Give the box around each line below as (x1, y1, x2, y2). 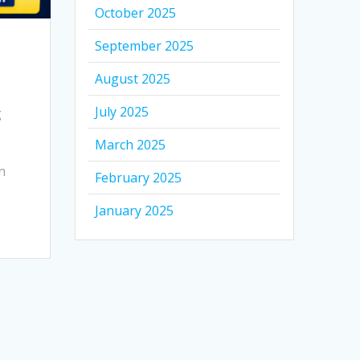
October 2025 (95, 4, 177, 22)
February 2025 (95, 169, 182, 187)
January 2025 (95, 202, 174, 220)
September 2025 (95, 37, 194, 55)
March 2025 (95, 136, 166, 154)
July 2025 (95, 103, 149, 121)
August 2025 (95, 70, 171, 88)
